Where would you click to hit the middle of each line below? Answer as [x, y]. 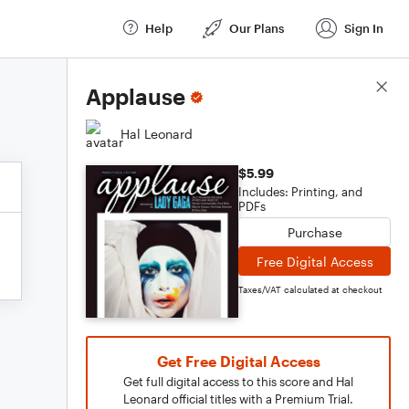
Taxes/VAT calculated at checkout [310, 289]
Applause [136, 96]
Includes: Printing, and [300, 192]
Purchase [315, 232]
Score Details [350, 88]
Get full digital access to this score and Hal [238, 382]
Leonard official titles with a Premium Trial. [238, 399]
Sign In [364, 28]
